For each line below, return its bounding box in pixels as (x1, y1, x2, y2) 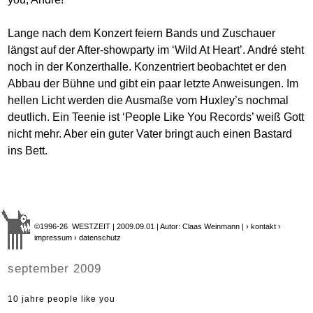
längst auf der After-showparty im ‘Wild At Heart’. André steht (8, 44, 305, 57)
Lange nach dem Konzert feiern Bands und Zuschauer (8, 27, 276, 40)
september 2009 (8, 262, 101, 276)
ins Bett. (8, 145, 48, 157)
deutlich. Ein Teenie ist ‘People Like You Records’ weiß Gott (8, 111, 305, 124)
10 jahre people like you (8, 295, 116, 304)
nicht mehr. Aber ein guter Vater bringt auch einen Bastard (8, 128, 293, 140)
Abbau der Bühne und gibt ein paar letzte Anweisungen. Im (8, 78, 299, 90)
